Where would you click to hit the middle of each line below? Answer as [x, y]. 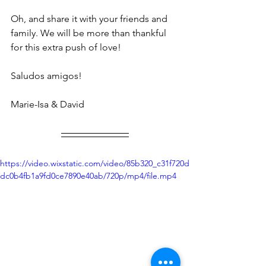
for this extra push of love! [67, 47]
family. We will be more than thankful [90, 33]
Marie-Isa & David [47, 104]
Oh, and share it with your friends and [90, 19]
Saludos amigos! [47, 76]
